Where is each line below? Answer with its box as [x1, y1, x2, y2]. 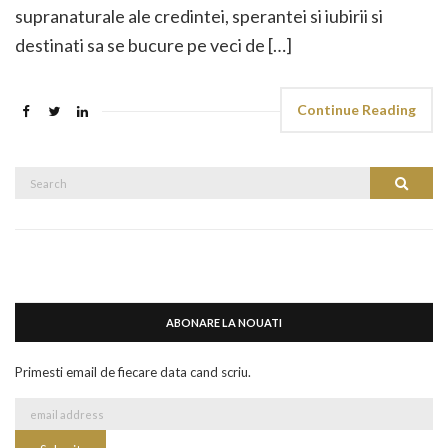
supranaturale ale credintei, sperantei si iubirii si [15, 5, 383, 27]
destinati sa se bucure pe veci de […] [15, 34, 292, 56]
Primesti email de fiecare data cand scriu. [15, 364, 251, 380]
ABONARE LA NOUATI [166, 316, 282, 329]
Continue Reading [297, 101, 416, 118]
